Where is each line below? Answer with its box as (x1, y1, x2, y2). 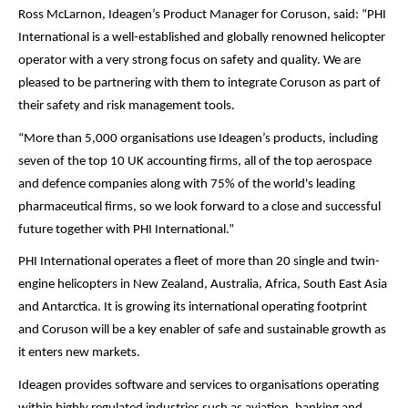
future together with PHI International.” (18, 222, 234, 237)
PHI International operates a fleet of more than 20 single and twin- (18, 255, 380, 270)
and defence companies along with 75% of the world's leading (18, 177, 355, 191)
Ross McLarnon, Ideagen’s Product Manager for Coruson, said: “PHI (18, 7, 386, 22)
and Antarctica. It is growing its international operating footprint (18, 301, 367, 315)
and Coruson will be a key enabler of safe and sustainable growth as (18, 323, 386, 338)
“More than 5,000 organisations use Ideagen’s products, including (18, 131, 378, 146)
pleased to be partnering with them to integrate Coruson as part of (18, 76, 381, 90)
